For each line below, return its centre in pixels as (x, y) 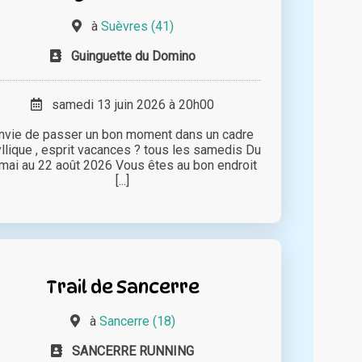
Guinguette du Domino (133, 57)
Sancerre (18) (137, 322)
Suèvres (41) (137, 27)
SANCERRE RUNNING (133, 351)
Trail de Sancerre (122, 287)
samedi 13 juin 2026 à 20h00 (128, 105)
